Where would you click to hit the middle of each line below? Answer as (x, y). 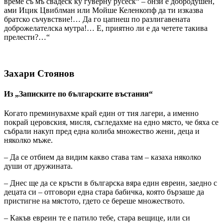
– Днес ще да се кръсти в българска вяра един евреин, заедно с (111, 183)
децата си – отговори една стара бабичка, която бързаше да (104, 192)
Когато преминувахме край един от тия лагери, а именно (101, 113)
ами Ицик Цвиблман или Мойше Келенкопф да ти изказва (104, 10)
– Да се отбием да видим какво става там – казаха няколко (103, 157)
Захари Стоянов (39, 73)
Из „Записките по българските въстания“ (78, 94)
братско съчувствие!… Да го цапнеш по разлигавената (97, 19)
